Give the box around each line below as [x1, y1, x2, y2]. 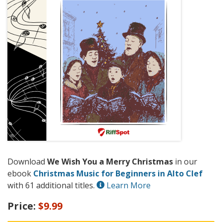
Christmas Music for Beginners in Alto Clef [33, 168, 203, 179]
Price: [7, 199, 38, 213]
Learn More [105, 180, 151, 191]
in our [173, 156, 197, 167]
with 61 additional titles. [7, 180, 97, 191]
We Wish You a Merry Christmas [47, 156, 173, 167]
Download [7, 156, 47, 167]
